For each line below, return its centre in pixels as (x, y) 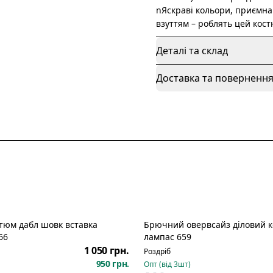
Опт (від (159, 264)
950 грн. (112, 264)
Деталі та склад (192, 51)
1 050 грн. (107, 250)
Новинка (172, 232)
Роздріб (157, 251)
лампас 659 (168, 237)
